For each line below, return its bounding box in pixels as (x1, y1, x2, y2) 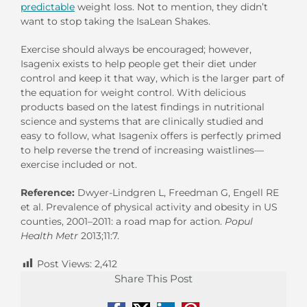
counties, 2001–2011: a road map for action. (21, 214, 225, 228)
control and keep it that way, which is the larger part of (21, 71, 284, 84)
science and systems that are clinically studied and (21, 114, 263, 127)
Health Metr (21, 229, 78, 242)
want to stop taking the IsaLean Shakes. (21, 14, 210, 27)
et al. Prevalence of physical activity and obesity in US (21, 200, 278, 213)
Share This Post (114, 272, 193, 286)
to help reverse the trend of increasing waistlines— (21, 143, 264, 156)
